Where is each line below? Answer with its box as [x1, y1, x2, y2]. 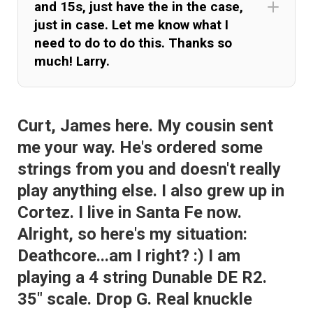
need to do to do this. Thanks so [34, 34, 233, 51]
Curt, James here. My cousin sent [17, 115, 274, 136]
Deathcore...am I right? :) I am [17, 245, 241, 265]
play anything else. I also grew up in [17, 180, 285, 201]
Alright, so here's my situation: [17, 224, 248, 244]
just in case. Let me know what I [34, 16, 229, 33]
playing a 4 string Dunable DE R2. [17, 267, 268, 287]
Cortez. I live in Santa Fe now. [17, 202, 242, 222]
